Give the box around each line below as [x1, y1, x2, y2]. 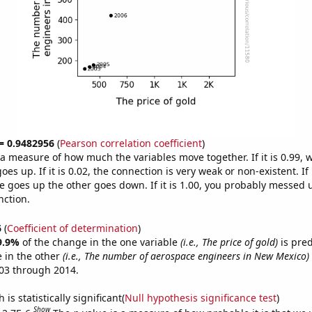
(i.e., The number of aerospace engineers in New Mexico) [62, 249, 309, 263]
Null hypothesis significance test [124, 290, 276, 304]
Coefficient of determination [6, 221, 138, 235]
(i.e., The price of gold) [180, 235, 278, 249]
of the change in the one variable [22, 235, 180, 249]
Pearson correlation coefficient [59, 136, 202, 150]
